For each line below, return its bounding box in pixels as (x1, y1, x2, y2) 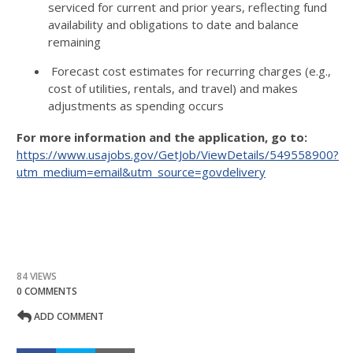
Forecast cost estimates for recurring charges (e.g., (48, 63, 331, 79)
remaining (48, 34, 101, 50)
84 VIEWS (17, 269, 57, 283)
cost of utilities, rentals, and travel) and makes (48, 80, 298, 96)
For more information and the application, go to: (17, 129, 307, 145)
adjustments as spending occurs (48, 98, 224, 113)
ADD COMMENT (32, 310, 104, 323)
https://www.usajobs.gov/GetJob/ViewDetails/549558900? (17, 147, 339, 162)
